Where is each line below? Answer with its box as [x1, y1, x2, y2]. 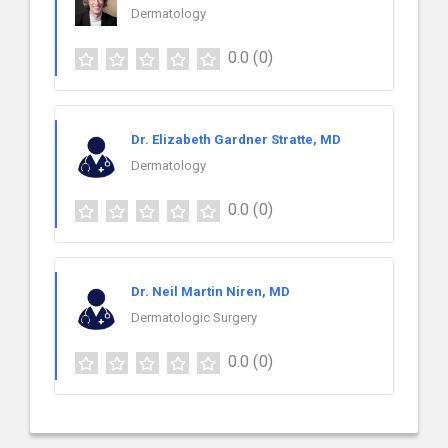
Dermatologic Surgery [131, 310, 257, 326]
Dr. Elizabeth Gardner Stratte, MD [131, 132, 341, 148]
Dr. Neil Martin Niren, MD [131, 284, 290, 300]
